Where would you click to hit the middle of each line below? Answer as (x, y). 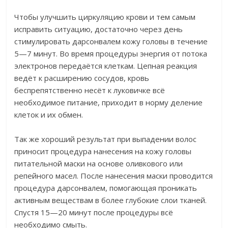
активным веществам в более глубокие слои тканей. (111, 200)
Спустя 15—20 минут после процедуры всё (94, 212)
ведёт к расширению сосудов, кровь (82, 78)
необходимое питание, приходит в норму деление (109, 102)
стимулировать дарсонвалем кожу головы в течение (111, 41)
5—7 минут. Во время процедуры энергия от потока (111, 53)
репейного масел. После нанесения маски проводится (114, 176)
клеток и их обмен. (49, 115)
